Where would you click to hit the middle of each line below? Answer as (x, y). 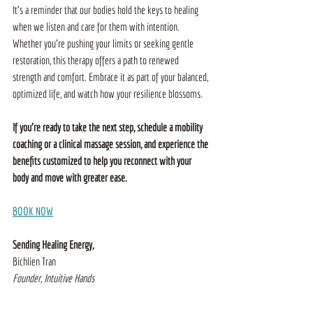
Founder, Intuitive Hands (53, 278)
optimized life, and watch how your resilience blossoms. (108, 93)
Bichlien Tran (34, 261)
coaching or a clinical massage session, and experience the (111, 144)
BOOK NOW (33, 211)
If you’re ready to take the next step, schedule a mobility (109, 127)
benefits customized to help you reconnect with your (103, 160)
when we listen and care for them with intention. (97, 26)
